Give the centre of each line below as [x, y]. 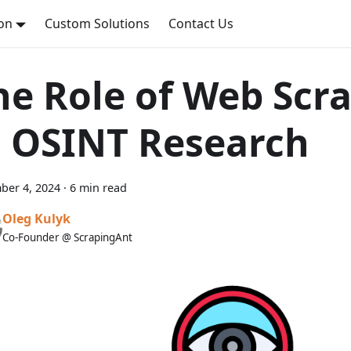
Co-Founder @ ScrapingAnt [67, 237]
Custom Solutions [98, 24]
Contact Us [201, 24]
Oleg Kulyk [36, 218]
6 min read [98, 188]
